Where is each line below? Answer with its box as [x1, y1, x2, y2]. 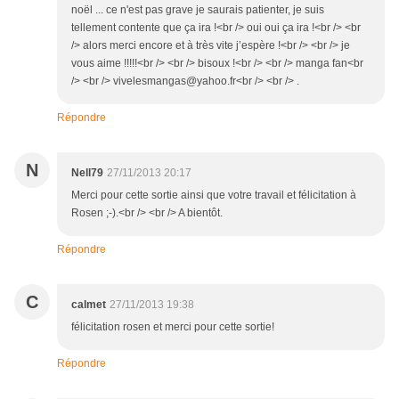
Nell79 [71, 167, 103, 180]
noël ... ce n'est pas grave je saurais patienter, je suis [71, 4, 324, 17]
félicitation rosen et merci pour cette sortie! [71, 321, 274, 334]
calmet [71, 298, 106, 312]
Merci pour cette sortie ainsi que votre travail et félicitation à [71, 189, 356, 202]
